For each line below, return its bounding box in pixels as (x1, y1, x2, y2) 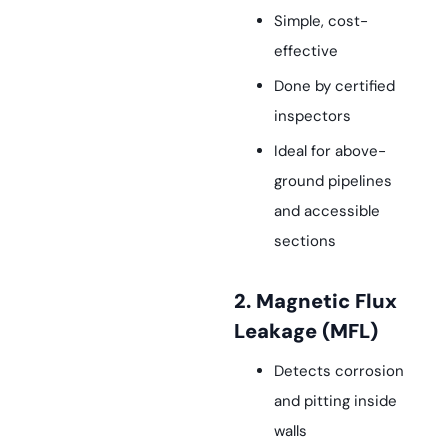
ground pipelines (274, 171, 392, 192)
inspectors (274, 106, 351, 127)
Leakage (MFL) (234, 318, 378, 345)
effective (274, 41, 338, 62)
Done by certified (274, 76, 395, 97)
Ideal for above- (274, 141, 386, 162)
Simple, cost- (274, 11, 368, 32)
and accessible (274, 201, 380, 222)
